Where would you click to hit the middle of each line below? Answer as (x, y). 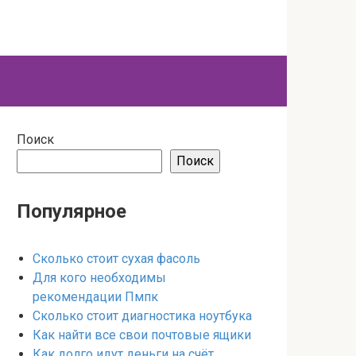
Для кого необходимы (99, 278)
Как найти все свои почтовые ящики (142, 335)
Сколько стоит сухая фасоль (116, 259)
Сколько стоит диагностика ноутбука (142, 316)
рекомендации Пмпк (95, 297)
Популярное (72, 211)
